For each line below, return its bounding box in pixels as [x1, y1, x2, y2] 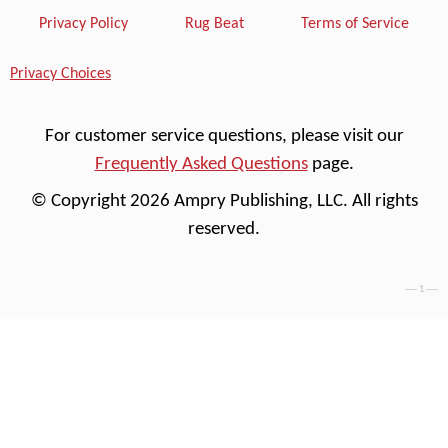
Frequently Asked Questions [94, 154, 308, 174]
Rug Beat [184, 15, 244, 32]
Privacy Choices [10, 66, 111, 83]
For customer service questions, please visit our [44, 126, 404, 146]
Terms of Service [301, 15, 410, 32]
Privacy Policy [38, 15, 128, 32]
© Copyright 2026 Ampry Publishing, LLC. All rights [30, 192, 418, 212]
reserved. [188, 220, 260, 240]
